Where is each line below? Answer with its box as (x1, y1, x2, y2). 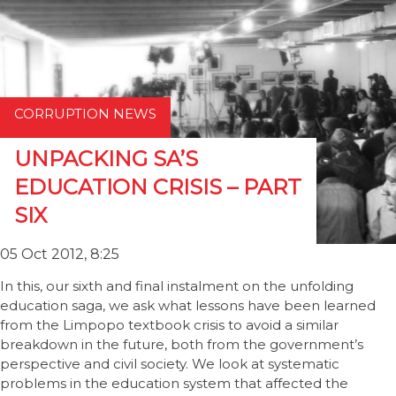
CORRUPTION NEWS (14, 105, 156, 122)
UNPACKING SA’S (14, 146, 198, 171)
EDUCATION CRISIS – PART (14, 174, 301, 200)
